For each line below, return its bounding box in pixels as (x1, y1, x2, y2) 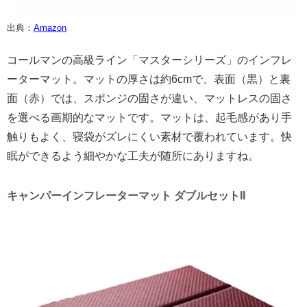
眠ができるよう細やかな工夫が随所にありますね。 (7, 149, 259, 162)
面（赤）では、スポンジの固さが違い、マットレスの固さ (7, 92, 292, 104)
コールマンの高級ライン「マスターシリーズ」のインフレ (7, 53, 292, 66)
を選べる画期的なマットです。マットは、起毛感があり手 (7, 111, 292, 123)
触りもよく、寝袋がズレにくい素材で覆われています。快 (7, 130, 292, 143)
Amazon (34, 22, 66, 33)
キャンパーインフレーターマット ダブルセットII (7, 189, 245, 201)
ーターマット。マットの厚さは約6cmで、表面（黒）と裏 (7, 73, 291, 85)
